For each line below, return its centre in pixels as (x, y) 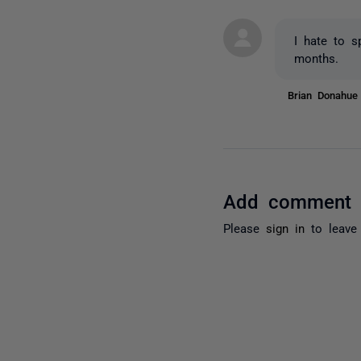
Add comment (288, 200)
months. (317, 57)
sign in (286, 227)
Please (245, 227)
